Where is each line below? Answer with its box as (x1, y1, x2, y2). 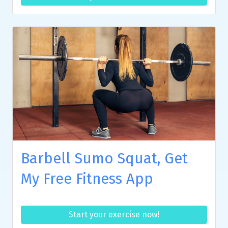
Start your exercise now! (69, 210, 159, 220)
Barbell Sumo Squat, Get (21, 150, 188, 168)
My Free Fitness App (21, 170, 153, 188)
